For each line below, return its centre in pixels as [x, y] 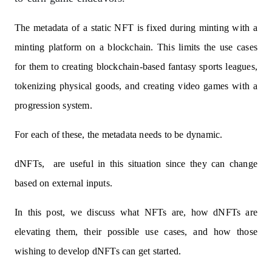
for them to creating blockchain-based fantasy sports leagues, [136, 66]
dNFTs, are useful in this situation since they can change [136, 164]
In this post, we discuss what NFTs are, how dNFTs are [136, 212]
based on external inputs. [63, 183]
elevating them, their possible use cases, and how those [136, 232]
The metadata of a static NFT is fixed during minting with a [136, 28]
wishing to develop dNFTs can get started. [98, 251]
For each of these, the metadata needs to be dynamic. [119, 134]
